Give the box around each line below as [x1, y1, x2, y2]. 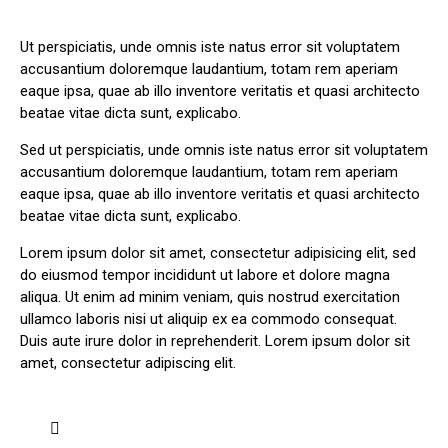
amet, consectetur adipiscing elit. [20, 354, 236, 373]
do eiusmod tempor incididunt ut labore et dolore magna [20, 266, 390, 285]
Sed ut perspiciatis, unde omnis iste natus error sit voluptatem [20, 141, 428, 160]
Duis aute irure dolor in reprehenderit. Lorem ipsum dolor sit [20, 332, 410, 351]
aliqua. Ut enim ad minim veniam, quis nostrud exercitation [20, 288, 400, 307]
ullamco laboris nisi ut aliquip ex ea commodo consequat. [20, 310, 397, 329]
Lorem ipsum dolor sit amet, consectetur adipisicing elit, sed [20, 244, 416, 263]
